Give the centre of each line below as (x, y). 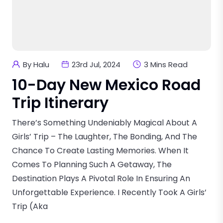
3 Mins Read (166, 64)
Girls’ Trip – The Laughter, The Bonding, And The (105, 136)
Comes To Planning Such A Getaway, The (92, 164)
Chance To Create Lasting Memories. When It (100, 150)
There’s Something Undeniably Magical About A (105, 122)
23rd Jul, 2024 (96, 64)
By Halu (36, 64)
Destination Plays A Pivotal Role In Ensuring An (101, 178)
